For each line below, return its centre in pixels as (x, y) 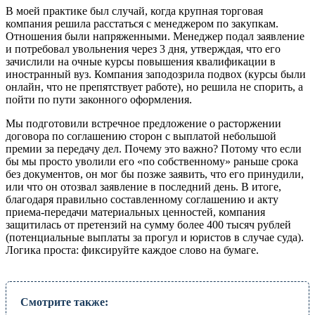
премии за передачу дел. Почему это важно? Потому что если (154, 148)
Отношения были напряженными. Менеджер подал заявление (155, 36)
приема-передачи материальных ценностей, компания (135, 212)
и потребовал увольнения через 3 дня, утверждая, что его (143, 49)
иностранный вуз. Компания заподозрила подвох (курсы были (156, 74)
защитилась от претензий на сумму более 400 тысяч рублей (148, 224)
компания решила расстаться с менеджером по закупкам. (142, 23)
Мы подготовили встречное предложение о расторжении (143, 123)
